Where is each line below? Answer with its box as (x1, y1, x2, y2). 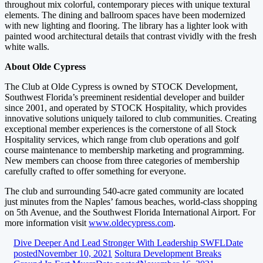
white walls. (5, 42, 49, 52)
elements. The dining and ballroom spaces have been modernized (5, 10, 245, 20)
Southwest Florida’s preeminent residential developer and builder (5, 92, 244, 102)
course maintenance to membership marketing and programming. (5, 145, 244, 155)
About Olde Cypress (5, 62, 86, 72)
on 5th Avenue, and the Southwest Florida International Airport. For (5, 207, 255, 217)
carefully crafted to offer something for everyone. (5, 166, 186, 176)
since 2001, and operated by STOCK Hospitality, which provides (5, 103, 247, 113)
